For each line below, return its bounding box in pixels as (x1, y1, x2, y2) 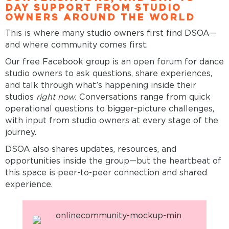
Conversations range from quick (77, 91, 211, 102)
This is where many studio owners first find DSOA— (5, 28, 216, 38)
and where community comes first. (5, 39, 148, 50)
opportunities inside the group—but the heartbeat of (5, 155, 221, 166)
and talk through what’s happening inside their (5, 80, 196, 90)
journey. (5, 127, 36, 137)
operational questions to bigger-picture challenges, (5, 103, 214, 113)
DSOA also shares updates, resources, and (5, 144, 176, 154)
